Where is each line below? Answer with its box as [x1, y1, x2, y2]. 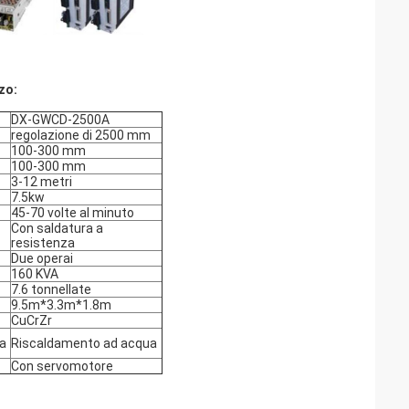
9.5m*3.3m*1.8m [11, 298, 111, 312]
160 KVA [11, 267, 58, 281]
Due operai [11, 251, 73, 266]
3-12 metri [11, 174, 72, 189]
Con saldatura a [11, 221, 103, 236]
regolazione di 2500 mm [11, 128, 151, 142]
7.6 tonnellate [11, 282, 91, 297]
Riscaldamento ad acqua [11, 336, 157, 351]
